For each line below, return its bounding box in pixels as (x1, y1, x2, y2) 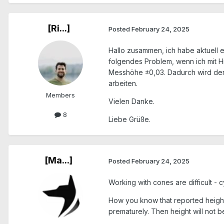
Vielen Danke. (108, 97, 154, 106)
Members (46, 91, 75, 99)
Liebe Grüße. (108, 115, 150, 124)
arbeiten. (108, 79, 139, 88)
